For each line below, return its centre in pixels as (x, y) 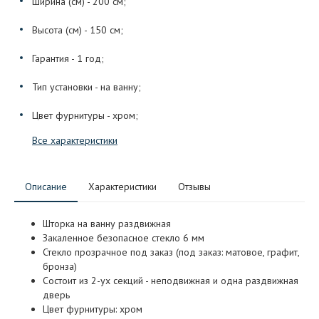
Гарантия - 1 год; (68, 58)
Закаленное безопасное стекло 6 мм (126, 237)
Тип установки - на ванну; (87, 87)
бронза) (60, 266)
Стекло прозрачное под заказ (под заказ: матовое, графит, (171, 252)
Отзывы (194, 186)
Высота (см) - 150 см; (78, 30)
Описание (46, 186)
